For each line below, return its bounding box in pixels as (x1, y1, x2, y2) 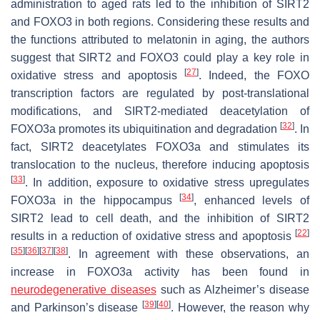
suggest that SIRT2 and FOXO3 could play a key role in (11, 51, 309, 64)
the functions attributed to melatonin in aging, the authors (11, 33, 309, 46)
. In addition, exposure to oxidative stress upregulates (25, 176, 309, 189)
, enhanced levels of (194, 194, 310, 206)
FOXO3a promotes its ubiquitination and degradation (11, 122, 280, 135)
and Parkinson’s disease (11, 301, 143, 314)
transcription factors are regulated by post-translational (11, 86, 309, 99)
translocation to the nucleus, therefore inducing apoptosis (11, 158, 309, 171)
